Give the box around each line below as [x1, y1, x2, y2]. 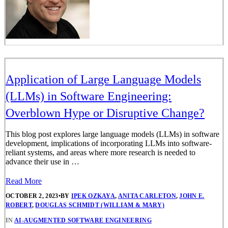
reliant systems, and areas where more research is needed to [6, 148, 195, 157]
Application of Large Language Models [6, 73, 201, 87]
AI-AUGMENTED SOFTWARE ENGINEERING [14, 216, 152, 224]
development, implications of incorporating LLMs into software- [6, 139, 212, 148]
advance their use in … [6, 157, 79, 166]
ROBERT [6, 202, 32, 209]
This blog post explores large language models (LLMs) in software [6, 130, 219, 139]
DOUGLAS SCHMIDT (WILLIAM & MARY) [35, 202, 165, 209]
